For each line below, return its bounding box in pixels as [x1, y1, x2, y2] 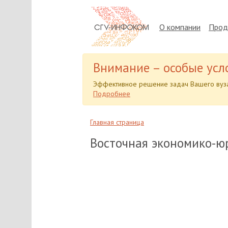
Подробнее [93, 89, 130, 98]
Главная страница [90, 118, 144, 127]
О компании [159, 21, 201, 32]
